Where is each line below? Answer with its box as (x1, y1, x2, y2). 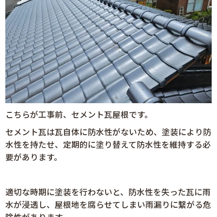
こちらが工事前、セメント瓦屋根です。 (5, 108, 153, 121)
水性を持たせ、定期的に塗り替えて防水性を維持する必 (5, 139, 211, 151)
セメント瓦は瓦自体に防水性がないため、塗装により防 (5, 126, 212, 138)
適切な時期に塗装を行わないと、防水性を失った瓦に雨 (5, 186, 211, 198)
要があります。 (5, 151, 62, 163)
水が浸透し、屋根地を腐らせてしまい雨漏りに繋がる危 (5, 199, 212, 211)
